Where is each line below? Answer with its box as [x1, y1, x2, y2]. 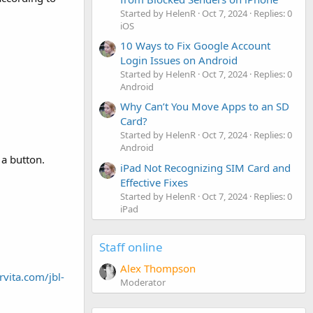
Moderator [120, 275, 166, 289]
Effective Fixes [120, 175, 188, 189]
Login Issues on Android [120, 52, 238, 67]
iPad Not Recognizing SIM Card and [120, 160, 291, 175]
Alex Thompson [120, 261, 196, 275]
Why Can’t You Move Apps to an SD [120, 99, 289, 114]
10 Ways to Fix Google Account [120, 38, 270, 52]
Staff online [99, 238, 163, 255]
